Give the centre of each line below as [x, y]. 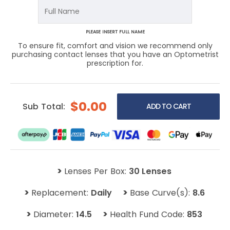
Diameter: [55, 215]
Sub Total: [44, 107]
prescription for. [115, 63]
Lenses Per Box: [97, 171]
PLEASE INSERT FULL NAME [115, 32]
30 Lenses [150, 171]
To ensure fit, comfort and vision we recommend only [115, 46]
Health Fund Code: [148, 215]
